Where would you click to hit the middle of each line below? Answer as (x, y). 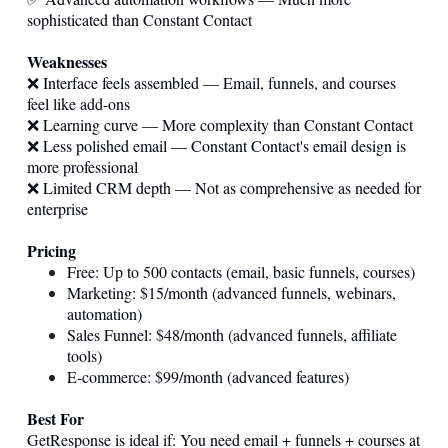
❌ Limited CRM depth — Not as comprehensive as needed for (224, 187)
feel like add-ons (78, 103)
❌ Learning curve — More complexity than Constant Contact (220, 124)
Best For (55, 418)
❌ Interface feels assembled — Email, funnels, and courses (211, 82)
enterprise (57, 208)
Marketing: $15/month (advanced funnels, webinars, (231, 292)
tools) (84, 355)
